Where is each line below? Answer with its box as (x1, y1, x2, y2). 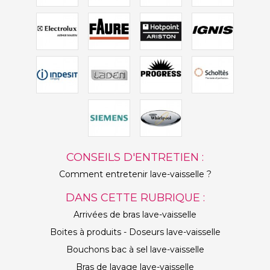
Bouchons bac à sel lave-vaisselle (66, 244, 204, 255)
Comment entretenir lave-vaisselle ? (58, 169, 212, 180)
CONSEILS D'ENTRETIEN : (66, 151, 204, 164)
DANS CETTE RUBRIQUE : (65, 191, 205, 204)
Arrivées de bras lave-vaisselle (74, 209, 196, 220)
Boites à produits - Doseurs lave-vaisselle (49, 227, 221, 237)
